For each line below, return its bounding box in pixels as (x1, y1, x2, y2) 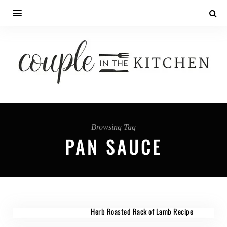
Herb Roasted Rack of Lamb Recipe (91, 206, 193, 217)
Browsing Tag (91, 123, 136, 131)
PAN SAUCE (65, 133, 162, 160)
